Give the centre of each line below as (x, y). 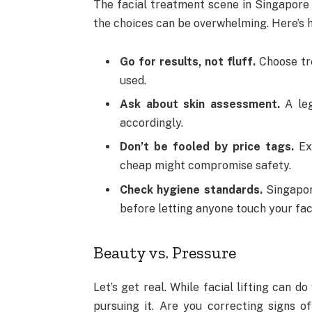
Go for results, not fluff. (188, 62)
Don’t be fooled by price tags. (207, 147)
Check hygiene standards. (191, 189)
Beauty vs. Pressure (165, 252)
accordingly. (152, 123)
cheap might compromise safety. (206, 166)
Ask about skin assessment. (200, 104)
